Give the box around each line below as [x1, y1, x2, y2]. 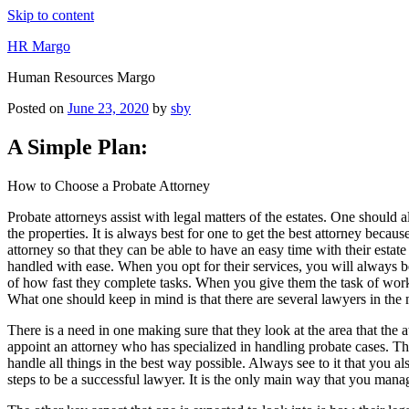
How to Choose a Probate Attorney [7, 177, 210, 194]
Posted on [7, 100, 64, 116]
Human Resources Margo [7, 69, 155, 85]
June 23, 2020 [68, 100, 149, 116]
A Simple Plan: [7, 134, 148, 159]
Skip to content [7, 7, 94, 23]
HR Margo [7, 38, 70, 54]
